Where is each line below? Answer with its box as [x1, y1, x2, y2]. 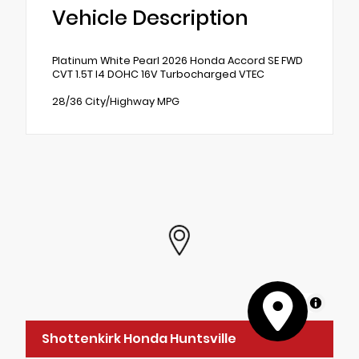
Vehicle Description [52, 4, 248, 33]
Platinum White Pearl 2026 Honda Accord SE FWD [52, 54, 303, 68]
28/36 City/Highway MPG [52, 95, 179, 109]
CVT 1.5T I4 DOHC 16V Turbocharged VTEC [52, 67, 264, 82]
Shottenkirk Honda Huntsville [42, 329, 236, 349]
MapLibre [261, 296, 303, 310]
